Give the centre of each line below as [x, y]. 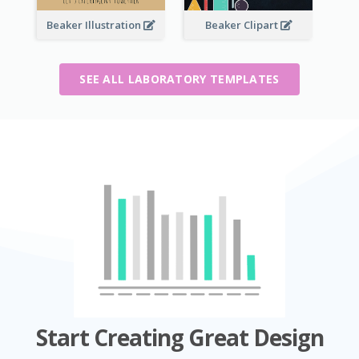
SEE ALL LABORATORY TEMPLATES [179, 79]
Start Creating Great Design [179, 337]
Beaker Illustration [95, 25]
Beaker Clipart [242, 25]
